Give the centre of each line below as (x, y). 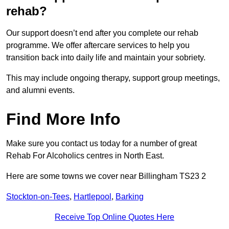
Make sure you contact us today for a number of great (101, 144)
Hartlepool (93, 197)
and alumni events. (40, 90)
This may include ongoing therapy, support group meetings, (113, 78)
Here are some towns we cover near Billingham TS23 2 (106, 176)
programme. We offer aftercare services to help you (98, 45)
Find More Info (63, 119)
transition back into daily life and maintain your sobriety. (107, 58)
